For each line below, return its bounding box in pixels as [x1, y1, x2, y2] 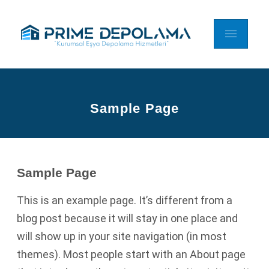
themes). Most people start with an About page [17, 247, 246, 261]
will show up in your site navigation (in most [17, 229, 226, 243]
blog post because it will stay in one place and [17, 211, 238, 225]
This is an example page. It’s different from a [17, 193, 232, 207]
